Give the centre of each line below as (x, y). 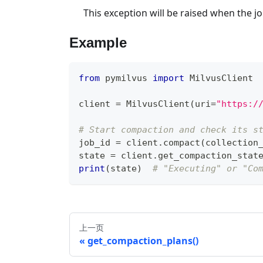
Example (98, 42)
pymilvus (126, 78)
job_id (97, 142)
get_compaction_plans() (143, 240)
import (168, 78)
